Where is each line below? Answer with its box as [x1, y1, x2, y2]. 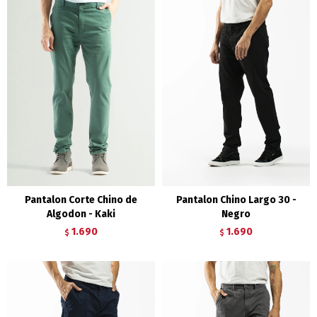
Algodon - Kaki [47, 207, 115, 220]
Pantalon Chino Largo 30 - [175, 193, 296, 206]
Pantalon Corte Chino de [25, 193, 137, 206]
